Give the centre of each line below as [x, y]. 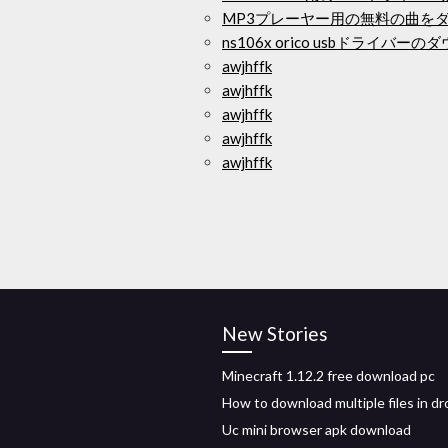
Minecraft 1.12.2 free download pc [328, 375]
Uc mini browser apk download [316, 429]
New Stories [275, 333]
